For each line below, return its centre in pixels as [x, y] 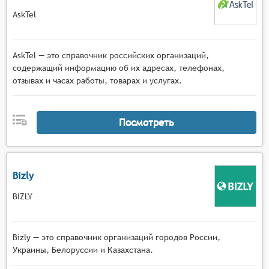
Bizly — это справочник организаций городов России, [116, 237]
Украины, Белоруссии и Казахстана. [83, 250]
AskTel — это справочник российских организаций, [111, 55]
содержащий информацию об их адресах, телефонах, [119, 68]
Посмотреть [146, 122]
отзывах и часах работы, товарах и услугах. [97, 80]
